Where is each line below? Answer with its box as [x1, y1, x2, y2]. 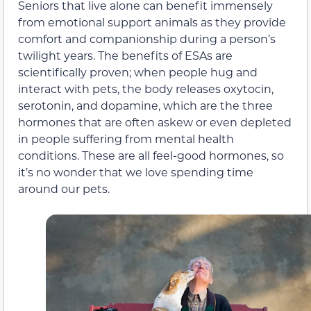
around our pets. [18, 180, 110, 196]
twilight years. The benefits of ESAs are [18, 47, 233, 62]
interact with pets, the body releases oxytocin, [18, 81, 274, 96]
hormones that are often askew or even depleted [18, 114, 292, 129]
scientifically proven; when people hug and [18, 64, 258, 79]
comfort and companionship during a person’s [18, 31, 276, 46]
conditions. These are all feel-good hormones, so [18, 147, 284, 162]
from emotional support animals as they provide [18, 14, 286, 29]
